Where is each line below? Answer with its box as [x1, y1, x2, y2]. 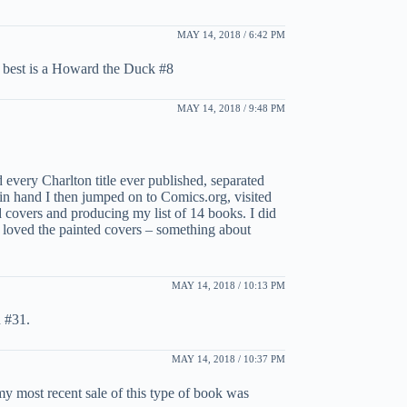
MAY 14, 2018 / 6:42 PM [176, 28, 285, 40]
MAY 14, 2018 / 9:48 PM [176, 102, 285, 114]
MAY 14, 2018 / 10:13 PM [171, 279, 285, 291]
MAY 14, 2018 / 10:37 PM [171, 352, 285, 364]
